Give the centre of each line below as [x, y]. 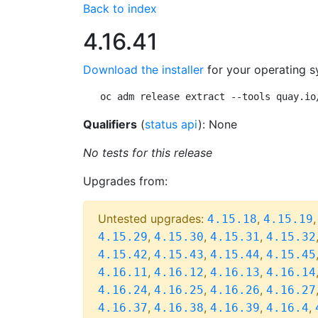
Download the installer [143, 70]
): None [218, 124]
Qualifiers [110, 124]
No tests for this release [148, 153]
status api [171, 124]
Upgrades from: [125, 181]
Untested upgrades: [153, 219]
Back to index [120, 9]
